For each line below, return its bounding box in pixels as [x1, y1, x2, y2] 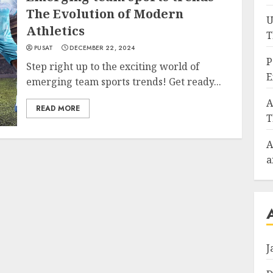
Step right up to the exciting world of [26, 59, 200, 73]
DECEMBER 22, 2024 [69, 43, 135, 52]
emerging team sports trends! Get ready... [26, 74, 222, 88]
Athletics [26, 22, 85, 39]
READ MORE [36, 102, 80, 114]
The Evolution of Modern [26, 5, 184, 22]
